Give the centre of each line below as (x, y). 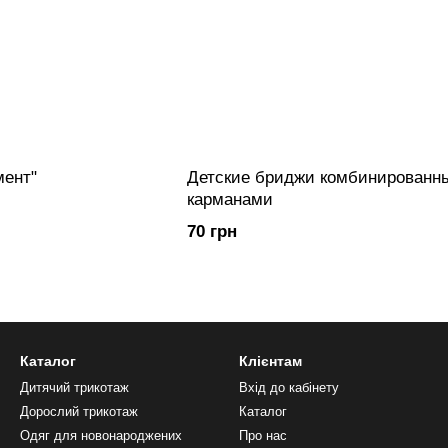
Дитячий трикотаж (74, 388)
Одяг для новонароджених (101, 436)
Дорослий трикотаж (79, 412)
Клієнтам (270, 361)
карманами (229, 200)
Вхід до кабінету (289, 388)
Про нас (263, 436)
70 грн (211, 232)
